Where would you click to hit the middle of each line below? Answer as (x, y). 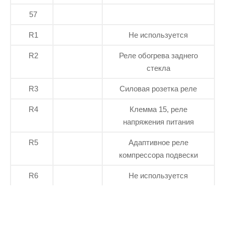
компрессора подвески (158, 155)
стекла (158, 68)
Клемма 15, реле (158, 109)
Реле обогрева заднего (158, 56)
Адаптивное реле (158, 143)
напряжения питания (158, 122)
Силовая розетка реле (158, 89)
